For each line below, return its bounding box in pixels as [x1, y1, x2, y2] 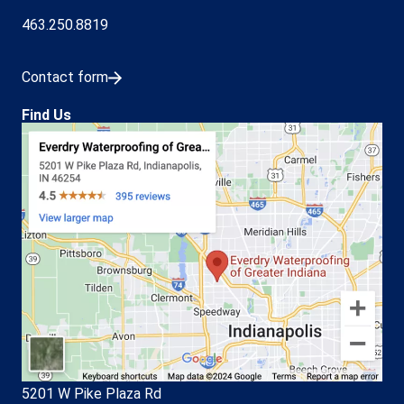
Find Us [22, 106, 71, 124]
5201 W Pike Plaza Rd [22, 384, 161, 402]
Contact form [22, 69, 108, 87]
